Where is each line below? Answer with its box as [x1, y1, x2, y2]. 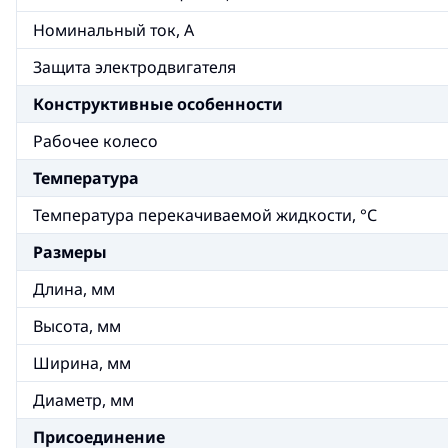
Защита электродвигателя [33, 56, 236, 78]
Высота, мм [33, 315, 121, 337]
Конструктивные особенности [33, 93, 283, 115]
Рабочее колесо [33, 130, 158, 152]
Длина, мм [33, 278, 115, 300]
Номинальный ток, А [33, 19, 194, 41]
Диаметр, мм [33, 389, 134, 411]
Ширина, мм [33, 352, 131, 374]
